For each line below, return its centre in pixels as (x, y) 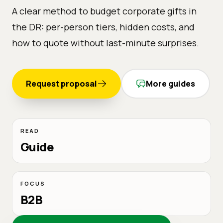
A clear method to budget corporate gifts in (104, 11)
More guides (170, 83)
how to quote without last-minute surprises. (106, 43)
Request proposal (61, 83)
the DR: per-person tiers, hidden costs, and (103, 27)
